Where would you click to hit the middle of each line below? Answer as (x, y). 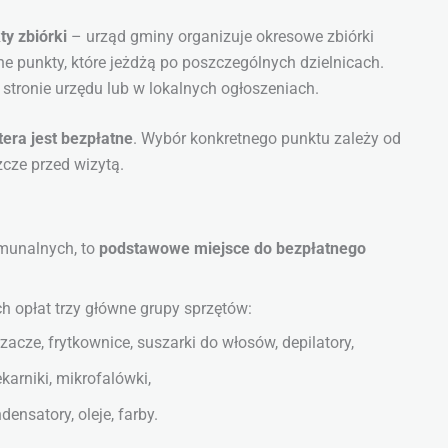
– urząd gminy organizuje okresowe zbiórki (220, 37)
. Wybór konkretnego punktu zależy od (267, 139)
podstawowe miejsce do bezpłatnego (232, 249)
